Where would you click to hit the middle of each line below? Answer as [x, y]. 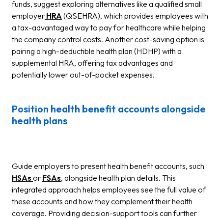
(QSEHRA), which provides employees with [135, 16]
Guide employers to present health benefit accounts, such [108, 166]
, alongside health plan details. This [118, 178]
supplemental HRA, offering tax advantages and [92, 63]
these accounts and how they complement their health [102, 201]
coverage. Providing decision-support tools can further [104, 213]
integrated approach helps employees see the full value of [109, 190]
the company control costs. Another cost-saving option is [108, 39]
